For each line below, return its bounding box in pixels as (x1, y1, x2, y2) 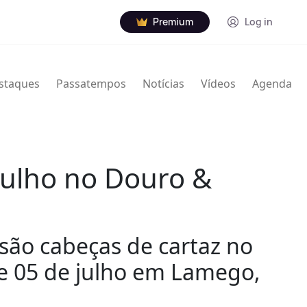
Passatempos (56, 76, 126, 92)
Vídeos (201, 76, 236, 92)
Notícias (143, 76, 184, 92)
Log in (245, 15, 273, 28)
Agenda (252, 76, 292, 92)
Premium (153, 15, 193, 28)
